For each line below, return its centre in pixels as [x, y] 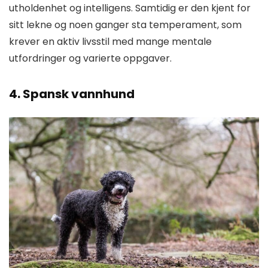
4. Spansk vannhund [72, 94]
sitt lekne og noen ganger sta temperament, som [125, 25]
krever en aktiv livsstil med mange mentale [110, 41]
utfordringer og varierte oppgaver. [90, 58]
